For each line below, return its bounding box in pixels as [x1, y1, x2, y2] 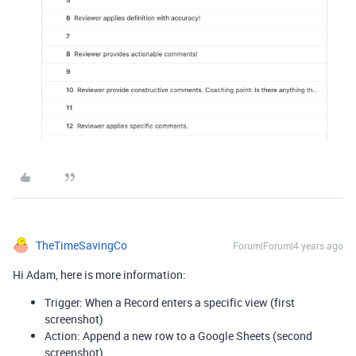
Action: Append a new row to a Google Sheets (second [44, 327, 312, 343]
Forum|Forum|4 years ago [233, 238, 343, 252]
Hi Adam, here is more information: [13, 266, 186, 282]
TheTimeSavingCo [36, 237, 127, 253]
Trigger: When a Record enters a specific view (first [44, 294, 295, 310]
